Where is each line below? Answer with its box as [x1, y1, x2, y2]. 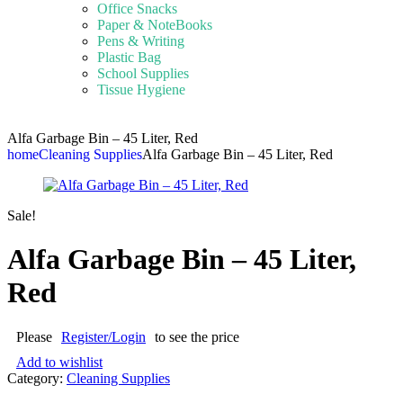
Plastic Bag [97, 49, 161, 65]
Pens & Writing [97, 33, 184, 49]
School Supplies [97, 66, 189, 81]
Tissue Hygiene [97, 82, 185, 97]
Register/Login [61, 328, 146, 345]
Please [16, 328, 52, 345]
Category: [7, 370, 63, 386]
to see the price [155, 328, 239, 345]
